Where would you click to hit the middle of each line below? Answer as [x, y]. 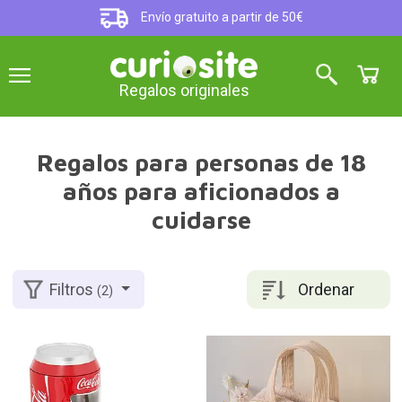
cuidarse [201, 220]
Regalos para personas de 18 [201, 162]
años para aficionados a [201, 191]
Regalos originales [184, 91]
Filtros [74, 290]
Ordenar [326, 289]
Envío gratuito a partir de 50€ [221, 17]
